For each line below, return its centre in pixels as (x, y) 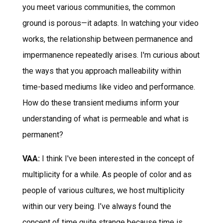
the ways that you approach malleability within (102, 71)
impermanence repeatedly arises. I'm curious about (111, 55)
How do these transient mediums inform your (101, 103)
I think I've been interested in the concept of (117, 158)
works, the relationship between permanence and (107, 39)
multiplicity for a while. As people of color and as (107, 174)
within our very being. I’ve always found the (97, 206)
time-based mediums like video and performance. (109, 87)
